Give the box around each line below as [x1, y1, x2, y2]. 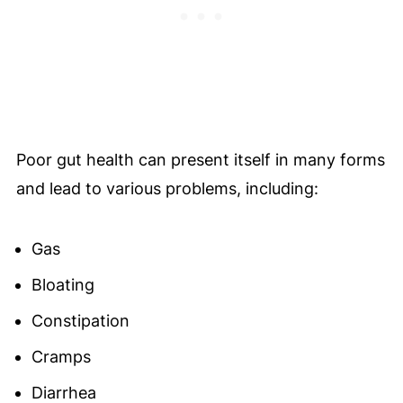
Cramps [31, 347, 91, 367]
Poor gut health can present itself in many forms [15, 150, 385, 170]
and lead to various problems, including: [15, 179, 318, 199]
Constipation [31, 311, 130, 331]
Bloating [31, 275, 94, 295]
